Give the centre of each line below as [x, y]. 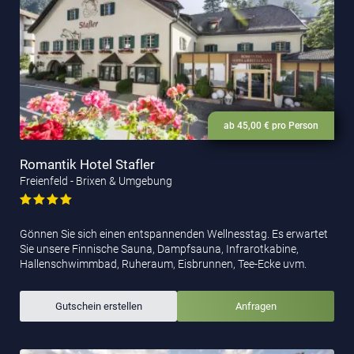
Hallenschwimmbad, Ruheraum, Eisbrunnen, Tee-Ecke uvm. [163, 264]
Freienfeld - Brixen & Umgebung [96, 181]
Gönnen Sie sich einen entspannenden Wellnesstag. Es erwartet [174, 233]
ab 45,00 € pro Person [271, 125]
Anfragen [256, 306]
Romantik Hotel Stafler [87, 164]
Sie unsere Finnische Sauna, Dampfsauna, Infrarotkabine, [159, 249]
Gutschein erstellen [98, 306]
